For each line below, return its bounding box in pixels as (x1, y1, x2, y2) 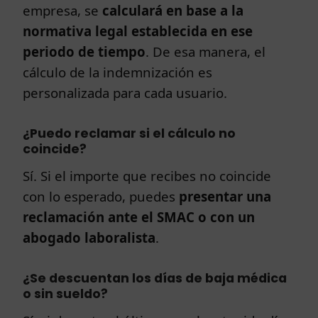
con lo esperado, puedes (23, 187, 179, 205)
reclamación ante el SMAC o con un (23, 207, 255, 226)
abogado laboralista (23, 228, 155, 246)
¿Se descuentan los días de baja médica (23, 269, 287, 287)
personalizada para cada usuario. (23, 83, 227, 102)
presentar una (179, 187, 271, 205)
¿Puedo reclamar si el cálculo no (23, 124, 236, 142)
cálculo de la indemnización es (23, 62, 212, 81)
